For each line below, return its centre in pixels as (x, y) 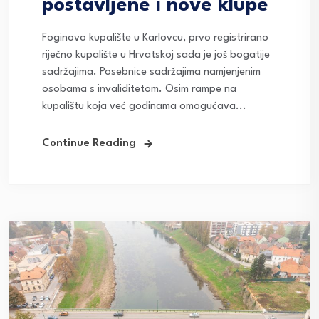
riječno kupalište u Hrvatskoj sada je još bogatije (156, 56)
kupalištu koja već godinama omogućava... (144, 107)
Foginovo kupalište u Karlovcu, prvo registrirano (155, 38)
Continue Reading (89, 144)
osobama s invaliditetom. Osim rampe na (139, 90)
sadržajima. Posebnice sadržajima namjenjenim (151, 73)
